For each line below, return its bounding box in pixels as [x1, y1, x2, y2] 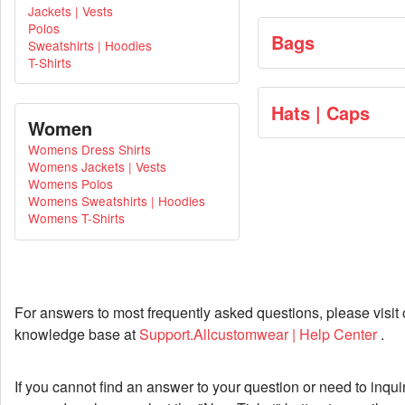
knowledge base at [14, 324, 139, 345]
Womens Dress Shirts [27, 140, 151, 159]
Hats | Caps [270, 99, 370, 126]
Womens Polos [27, 174, 113, 193]
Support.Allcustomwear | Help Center [139, 324, 381, 345]
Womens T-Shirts [27, 209, 125, 228]
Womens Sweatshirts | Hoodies [27, 192, 205, 211]
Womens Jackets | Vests [27, 157, 166, 176]
